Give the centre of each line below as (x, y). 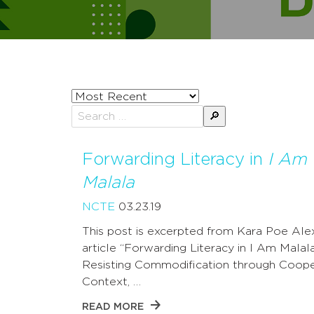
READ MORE (113, 307)
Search (155, 124)
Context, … (111, 282)
